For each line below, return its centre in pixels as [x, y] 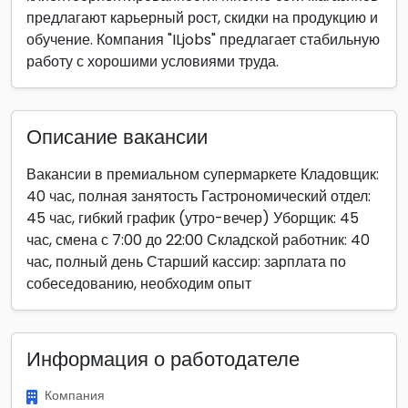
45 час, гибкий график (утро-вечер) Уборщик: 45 [193, 218]
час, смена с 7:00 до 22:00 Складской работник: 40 [198, 240]
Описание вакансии [117, 137]
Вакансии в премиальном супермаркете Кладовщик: [203, 174]
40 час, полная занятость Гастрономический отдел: [199, 196]
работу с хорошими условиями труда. [153, 61]
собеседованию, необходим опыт [139, 284]
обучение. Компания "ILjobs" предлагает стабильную [203, 40]
